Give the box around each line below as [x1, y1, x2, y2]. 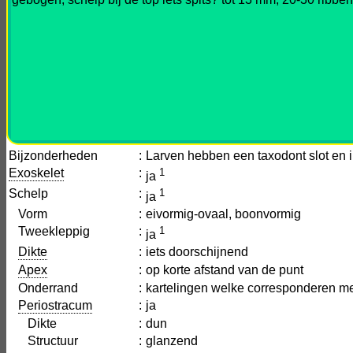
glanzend [146, 334, 198, 347]
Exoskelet [9, 166, 64, 180]
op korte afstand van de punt [146, 263, 303, 277]
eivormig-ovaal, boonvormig [146, 207, 301, 221]
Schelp [9, 187, 48, 200]
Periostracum [18, 299, 92, 312]
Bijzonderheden [9, 149, 98, 162]
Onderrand [9, 281, 78, 295]
